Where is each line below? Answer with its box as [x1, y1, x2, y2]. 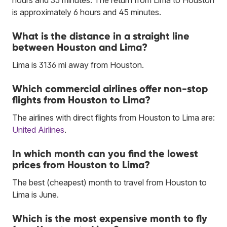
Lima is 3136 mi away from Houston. [12, 59, 144, 70]
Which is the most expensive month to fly [12, 212, 207, 224]
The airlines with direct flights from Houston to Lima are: [12, 112, 215, 123]
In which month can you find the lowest [12, 147, 198, 160]
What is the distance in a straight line [12, 29, 190, 42]
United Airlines [12, 124, 64, 135]
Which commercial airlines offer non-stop [12, 82, 208, 95]
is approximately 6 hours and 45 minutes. [12, 7, 161, 17]
